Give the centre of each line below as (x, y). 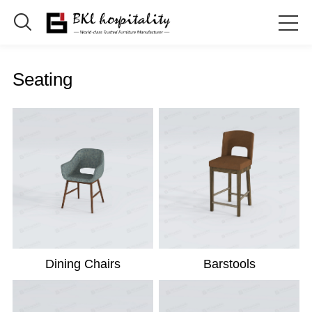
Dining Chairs (83, 264)
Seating (42, 79)
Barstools (229, 264)
